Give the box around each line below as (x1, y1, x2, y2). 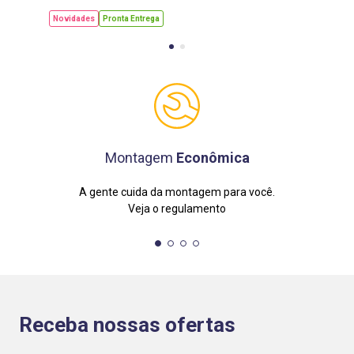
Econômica (175, 149, 250, 167)
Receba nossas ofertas (19, 313, 235, 337)
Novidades (52, 13, 95, 23)
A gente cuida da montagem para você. (79, 186, 275, 199)
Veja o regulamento (128, 202, 226, 216)
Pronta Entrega (102, 13, 160, 23)
